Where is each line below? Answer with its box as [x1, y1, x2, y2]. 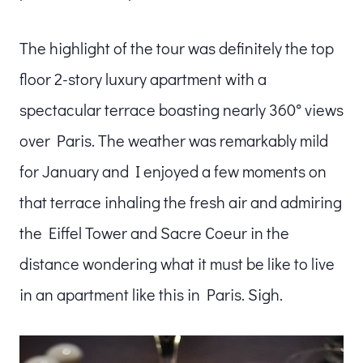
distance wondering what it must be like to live [19, 252, 335, 274]
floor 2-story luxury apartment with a [19, 67, 267, 89]
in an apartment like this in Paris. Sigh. [19, 283, 283, 305]
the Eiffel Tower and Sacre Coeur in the [19, 221, 289, 243]
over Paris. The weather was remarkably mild [19, 129, 328, 151]
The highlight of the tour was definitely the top [19, 36, 334, 58]
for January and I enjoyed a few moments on [19, 160, 327, 181]
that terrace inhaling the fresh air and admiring [19, 190, 342, 212]
